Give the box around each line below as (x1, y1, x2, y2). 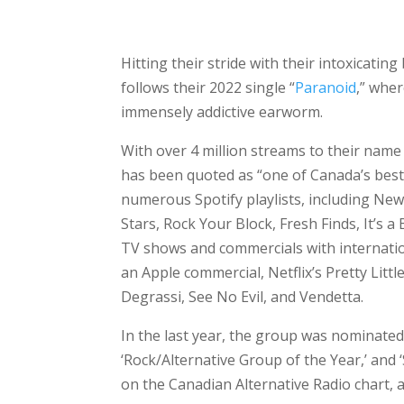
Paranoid (295, 78, 357, 98)
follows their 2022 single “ (121, 78, 296, 98)
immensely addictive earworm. (121, 102, 324, 123)
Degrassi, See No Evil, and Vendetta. (121, 287, 364, 308)
